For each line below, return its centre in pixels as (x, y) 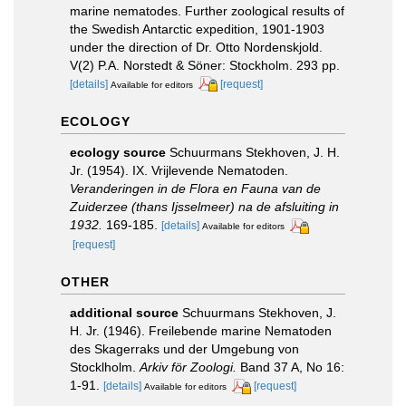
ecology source (118, 153)
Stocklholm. (105, 367)
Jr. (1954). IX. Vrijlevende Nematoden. (179, 171)
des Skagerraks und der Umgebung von (184, 349)
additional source (124, 313)
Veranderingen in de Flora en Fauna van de (195, 189)
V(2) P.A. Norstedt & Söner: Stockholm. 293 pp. (205, 65)
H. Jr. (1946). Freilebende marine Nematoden (201, 331)
